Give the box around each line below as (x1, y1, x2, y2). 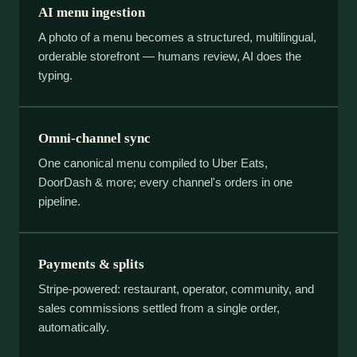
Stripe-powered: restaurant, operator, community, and (38, 283, 314, 296)
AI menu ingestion (38, 5, 145, 20)
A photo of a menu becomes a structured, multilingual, (38, 31, 316, 44)
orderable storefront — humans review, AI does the (38, 50, 301, 63)
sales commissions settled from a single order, (38, 302, 280, 315)
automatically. (38, 321, 109, 334)
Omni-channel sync (38, 131, 151, 146)
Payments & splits (38, 257, 144, 272)
